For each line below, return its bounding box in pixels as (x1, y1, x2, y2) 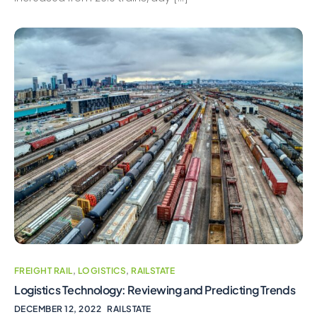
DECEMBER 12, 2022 (14, 304, 102, 315)
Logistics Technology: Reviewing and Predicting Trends (14, 282, 296, 298)
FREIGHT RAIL (14, 265, 73, 277)
